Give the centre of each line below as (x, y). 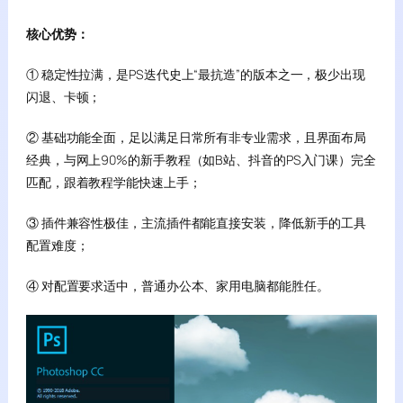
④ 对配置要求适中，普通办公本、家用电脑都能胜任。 (177, 286)
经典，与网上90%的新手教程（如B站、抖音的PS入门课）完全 (201, 160)
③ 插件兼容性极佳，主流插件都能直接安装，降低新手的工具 (196, 223)
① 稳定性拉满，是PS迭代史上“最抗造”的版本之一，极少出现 (195, 74)
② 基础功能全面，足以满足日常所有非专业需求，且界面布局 (196, 137)
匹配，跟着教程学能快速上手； (113, 182)
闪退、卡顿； (63, 97)
